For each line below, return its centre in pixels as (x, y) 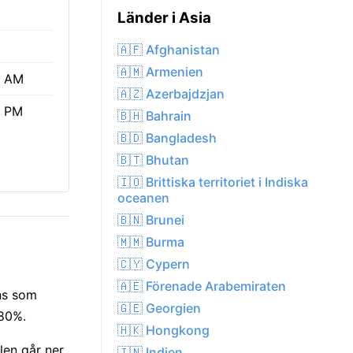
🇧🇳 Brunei (151, 220)
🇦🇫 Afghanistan (169, 50)
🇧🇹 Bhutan (153, 160)
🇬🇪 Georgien (159, 308)
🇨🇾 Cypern (154, 264)
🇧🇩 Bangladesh (167, 138)
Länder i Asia (164, 18)
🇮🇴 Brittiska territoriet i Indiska (213, 182)
